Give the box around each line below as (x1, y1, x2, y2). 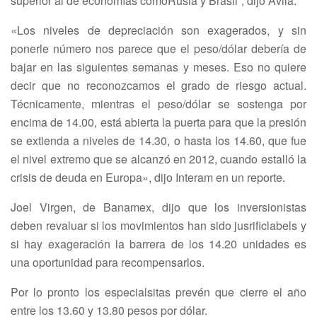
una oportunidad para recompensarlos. (11, 254, 204, 271)
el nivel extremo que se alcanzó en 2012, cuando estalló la (11, 151, 306, 168)
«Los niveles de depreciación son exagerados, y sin (11, 22, 306, 39)
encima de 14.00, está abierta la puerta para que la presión (11, 114, 306, 131)
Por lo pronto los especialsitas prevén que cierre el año (11, 284, 306, 301)
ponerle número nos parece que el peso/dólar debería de (11, 40, 306, 57)
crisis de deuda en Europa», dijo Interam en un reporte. (11, 169, 285, 186)
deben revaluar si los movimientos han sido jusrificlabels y (11, 217, 306, 234)
